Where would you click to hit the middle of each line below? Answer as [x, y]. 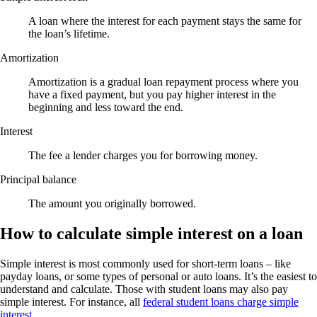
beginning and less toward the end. [106, 108]
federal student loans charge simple [221, 302]
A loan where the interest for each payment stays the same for [165, 21]
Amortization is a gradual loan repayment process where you [163, 82]
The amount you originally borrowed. [112, 204]
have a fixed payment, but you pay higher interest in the [152, 95]
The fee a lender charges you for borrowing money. [143, 156]
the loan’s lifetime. [69, 34]
